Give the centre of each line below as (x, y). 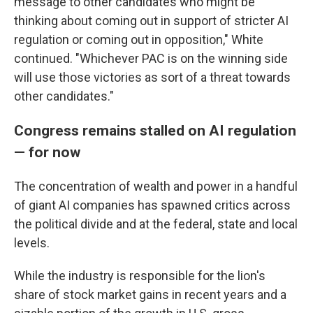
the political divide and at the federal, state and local (156, 224)
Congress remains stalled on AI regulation (155, 131)
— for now (47, 152)
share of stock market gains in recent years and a (150, 295)
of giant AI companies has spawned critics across (152, 205)
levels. (32, 243)
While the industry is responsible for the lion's (140, 276)
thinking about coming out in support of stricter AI (151, 21)
